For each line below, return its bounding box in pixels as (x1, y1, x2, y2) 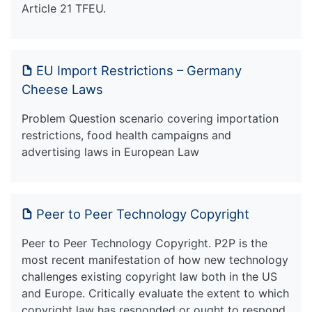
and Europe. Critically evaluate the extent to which (22, 286, 289, 301)
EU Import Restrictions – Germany (36, 63, 242, 79)
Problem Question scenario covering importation (22, 111, 279, 126)
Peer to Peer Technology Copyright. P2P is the (22, 236, 267, 251)
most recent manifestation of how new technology (22, 253, 288, 267)
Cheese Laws (22, 81, 103, 97)
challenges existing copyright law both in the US (22, 270, 277, 284)
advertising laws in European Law (22, 145, 199, 159)
